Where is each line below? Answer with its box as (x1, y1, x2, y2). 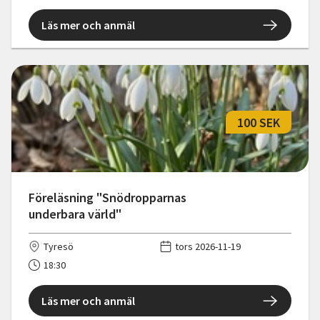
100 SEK (237, 114, 280, 131)
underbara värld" (29, 206, 121, 223)
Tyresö (44, 240, 74, 254)
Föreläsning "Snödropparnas (29, 189, 186, 206)
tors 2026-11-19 (175, 240, 241, 254)
